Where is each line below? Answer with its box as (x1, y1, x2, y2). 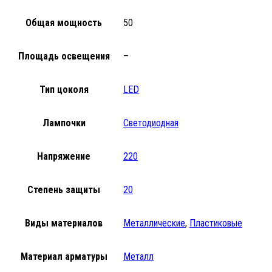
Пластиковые (189, 217, 242, 229)
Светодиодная (123, 117, 178, 129)
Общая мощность (25, 16, 102, 29)
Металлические (123, 217, 185, 229)
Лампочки (42, 117, 86, 129)
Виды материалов (25, 217, 103, 229)
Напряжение (37, 150, 90, 162)
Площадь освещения (18, 50, 110, 62)
